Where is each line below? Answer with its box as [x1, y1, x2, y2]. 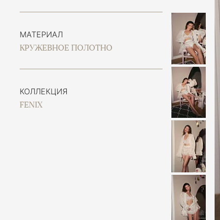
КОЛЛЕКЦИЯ [20, 86, 68, 96]
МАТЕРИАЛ [20, 29, 63, 39]
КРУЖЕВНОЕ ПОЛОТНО [20, 43, 112, 53]
